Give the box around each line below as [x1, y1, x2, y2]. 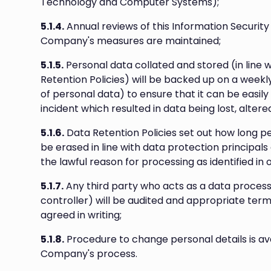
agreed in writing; [41, 208, 122, 222]
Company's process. [41, 247, 138, 261]
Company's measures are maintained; [41, 34, 221, 48]
